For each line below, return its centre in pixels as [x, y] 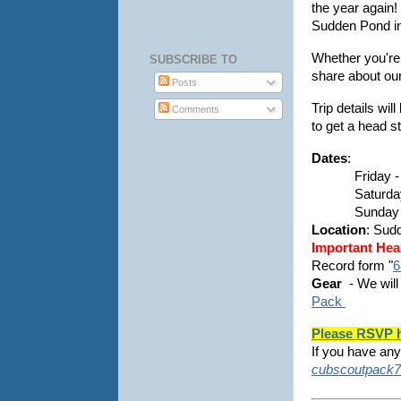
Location [339, 230]
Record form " [352, 266]
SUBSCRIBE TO [193, 59]
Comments [195, 109]
